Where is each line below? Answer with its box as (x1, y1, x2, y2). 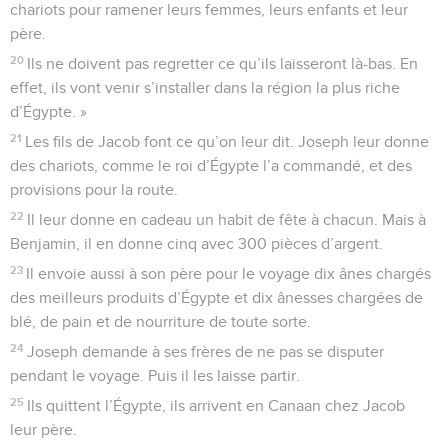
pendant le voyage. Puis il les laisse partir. (10, 367, 300, 384)
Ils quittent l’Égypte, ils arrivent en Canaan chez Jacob (27, 397, 406, 414)
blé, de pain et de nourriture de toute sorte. (10, 313, 311, 330)
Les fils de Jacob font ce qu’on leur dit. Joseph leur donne (25, 133, 430, 150)
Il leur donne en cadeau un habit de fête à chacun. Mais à (27, 211, 427, 228)
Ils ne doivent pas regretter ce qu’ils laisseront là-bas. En (27, 55, 419, 72)
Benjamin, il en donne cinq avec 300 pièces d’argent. (10, 235, 383, 252)
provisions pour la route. (10, 181, 178, 198)
